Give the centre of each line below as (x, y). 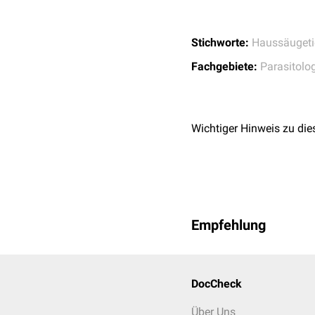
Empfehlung (229, 225)
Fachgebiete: (224, 66)
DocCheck (217, 284)
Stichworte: (220, 43)
